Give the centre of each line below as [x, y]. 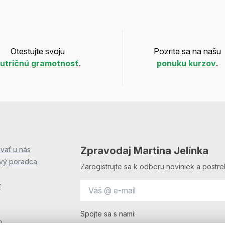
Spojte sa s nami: [108, 214]
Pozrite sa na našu [188, 51]
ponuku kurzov [187, 63]
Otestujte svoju [38, 51]
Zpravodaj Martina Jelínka [144, 151]
